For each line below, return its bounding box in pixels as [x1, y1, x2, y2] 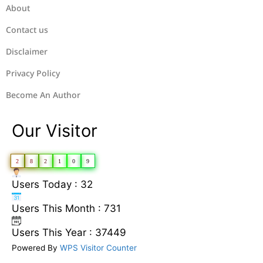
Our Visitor [12, 120, 97, 141]
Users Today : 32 [12, 178, 93, 190]
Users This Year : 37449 [12, 226, 126, 238]
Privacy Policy [6, 67, 60, 79]
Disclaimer [6, 45, 48, 57]
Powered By [12, 242, 60, 252]
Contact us [6, 23, 48, 35]
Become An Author [6, 89, 80, 100]
